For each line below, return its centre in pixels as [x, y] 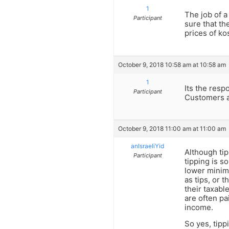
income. [199, 208]
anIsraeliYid [147, 146]
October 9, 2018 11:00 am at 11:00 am [172, 129]
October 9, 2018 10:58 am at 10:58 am [172, 64]
